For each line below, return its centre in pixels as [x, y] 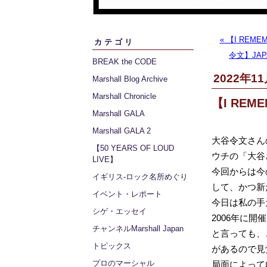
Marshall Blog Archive [130, 79]
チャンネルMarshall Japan [138, 229]
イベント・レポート [127, 194]
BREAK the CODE [125, 62]
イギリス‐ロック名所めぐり [140, 177]
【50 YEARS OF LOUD [133, 148]
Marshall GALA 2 [122, 131]
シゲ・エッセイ [119, 211]
